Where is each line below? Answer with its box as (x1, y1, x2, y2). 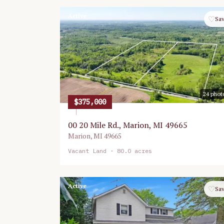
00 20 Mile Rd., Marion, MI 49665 (68, 119, 187, 130)
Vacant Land (68, 147, 106, 154)
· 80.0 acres (106, 147, 152, 154)
